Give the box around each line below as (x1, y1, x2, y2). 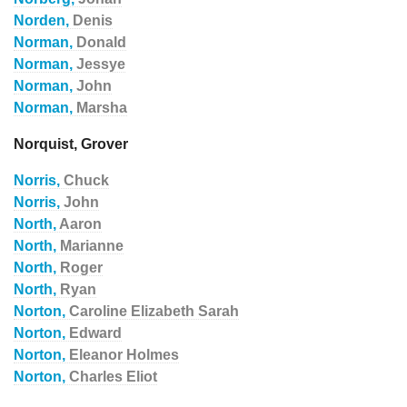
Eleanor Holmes (69, 347, 179, 362)
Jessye (76, 56, 125, 72)
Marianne (60, 238, 124, 253)
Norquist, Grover (14, 136, 128, 152)
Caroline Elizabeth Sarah (69, 303, 239, 319)
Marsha (76, 100, 127, 115)
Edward (69, 325, 122, 341)
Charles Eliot (69, 369, 157, 384)
